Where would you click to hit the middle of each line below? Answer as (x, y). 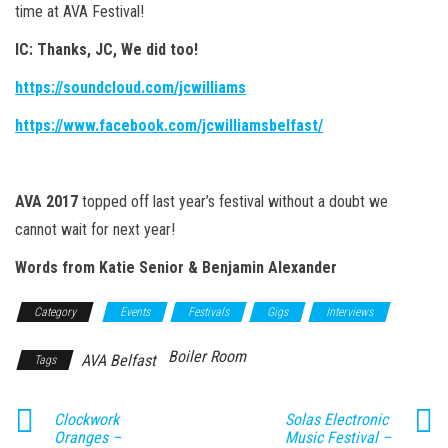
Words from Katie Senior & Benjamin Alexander (176, 267)
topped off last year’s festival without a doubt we (235, 201)
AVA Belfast (118, 360)
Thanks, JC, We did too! (115, 49)
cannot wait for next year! (95, 229)
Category (55, 311)
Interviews (349, 311)
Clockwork (86, 419)
